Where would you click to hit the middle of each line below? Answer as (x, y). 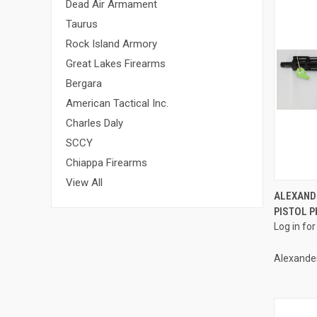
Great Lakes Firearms (116, 63)
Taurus (82, 24)
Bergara (84, 83)
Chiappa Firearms (106, 162)
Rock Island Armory (111, 44)
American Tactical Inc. (117, 103)
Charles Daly (94, 123)
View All (84, 182)
